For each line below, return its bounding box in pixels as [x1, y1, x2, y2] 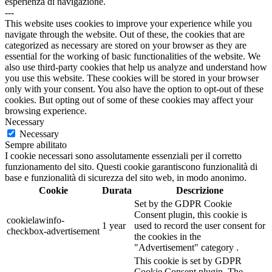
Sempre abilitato [5, 140, 67, 151]
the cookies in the [134, 231, 201, 242]
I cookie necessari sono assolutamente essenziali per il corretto [5, 151, 242, 161]
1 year [102, 220, 126, 231]
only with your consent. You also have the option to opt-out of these [5, 84, 263, 95]
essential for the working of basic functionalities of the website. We [5, 51, 260, 62]
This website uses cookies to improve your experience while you [5, 18, 252, 29]
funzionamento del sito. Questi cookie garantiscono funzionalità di [5, 161, 257, 172]
